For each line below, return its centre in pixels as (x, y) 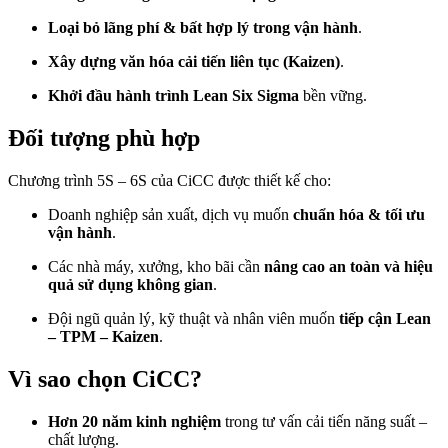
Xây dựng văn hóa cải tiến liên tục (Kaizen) (194, 62)
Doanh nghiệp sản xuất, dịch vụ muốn (170, 215)
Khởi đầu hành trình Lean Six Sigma (173, 96)
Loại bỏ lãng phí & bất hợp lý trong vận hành (203, 28)
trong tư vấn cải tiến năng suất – (324, 421)
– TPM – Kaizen (103, 337)
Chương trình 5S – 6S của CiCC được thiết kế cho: (169, 181)
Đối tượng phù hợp (104, 138)
